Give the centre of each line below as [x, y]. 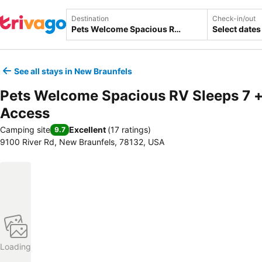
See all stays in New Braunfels [73, 71]
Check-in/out [234, 18]
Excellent [87, 130]
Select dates [237, 29]
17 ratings [129, 130]
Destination [90, 18]
